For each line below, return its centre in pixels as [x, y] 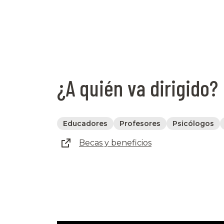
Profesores [140, 123]
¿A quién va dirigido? [137, 87]
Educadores [85, 123]
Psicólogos [193, 123]
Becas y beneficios [115, 143]
